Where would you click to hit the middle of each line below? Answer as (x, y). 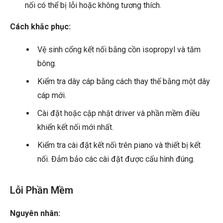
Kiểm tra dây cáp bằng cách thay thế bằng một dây (124, 82)
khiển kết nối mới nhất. (75, 127)
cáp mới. (52, 96)
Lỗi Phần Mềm (42, 190)
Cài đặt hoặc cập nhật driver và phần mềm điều (118, 113)
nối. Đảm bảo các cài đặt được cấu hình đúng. (116, 159)
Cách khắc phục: (40, 27)
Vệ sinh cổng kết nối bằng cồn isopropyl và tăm (119, 50)
